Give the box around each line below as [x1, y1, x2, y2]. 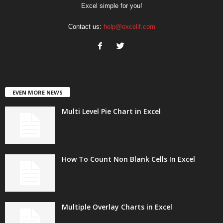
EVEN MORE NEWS [12, 89, 63, 97]
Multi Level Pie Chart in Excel [62, 107, 161, 116]
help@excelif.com [103, 22, 155, 30]
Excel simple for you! [81, 1, 142, 9]
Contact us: [68, 22, 104, 30]
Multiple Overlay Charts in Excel [62, 202, 172, 212]
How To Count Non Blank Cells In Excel [62, 154, 195, 164]
